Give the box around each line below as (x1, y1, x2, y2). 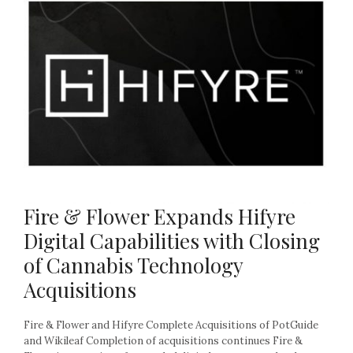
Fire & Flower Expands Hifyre (24, 202, 295, 230)
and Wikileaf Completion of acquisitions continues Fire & (24, 333, 303, 347)
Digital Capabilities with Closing (24, 226, 320, 255)
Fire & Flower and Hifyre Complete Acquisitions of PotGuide (24, 318, 318, 332)
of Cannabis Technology (24, 251, 243, 279)
